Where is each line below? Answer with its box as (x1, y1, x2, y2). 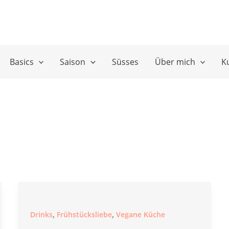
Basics (9, 56, 34, 67)
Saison (60, 56, 86, 67)
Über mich (154, 56, 195, 67)
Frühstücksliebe (56, 210, 112, 219)
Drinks (30, 210, 53, 219)
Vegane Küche (116, 210, 165, 219)
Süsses (111, 56, 139, 67)
